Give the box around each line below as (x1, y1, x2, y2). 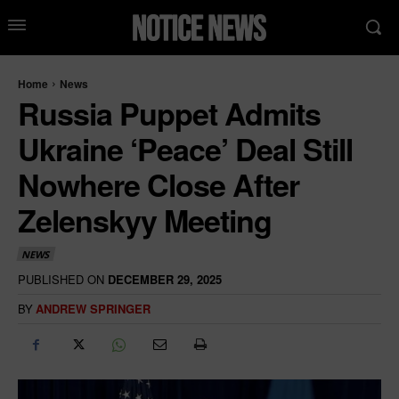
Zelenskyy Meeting (18, 198, 272, 241)
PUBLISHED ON (18, 271, 104, 289)
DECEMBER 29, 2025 (108, 271, 222, 289)
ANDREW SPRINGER (36, 300, 151, 318)
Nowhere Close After (18, 162, 299, 206)
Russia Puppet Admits (18, 91, 321, 134)
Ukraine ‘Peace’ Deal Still (18, 126, 353, 170)
